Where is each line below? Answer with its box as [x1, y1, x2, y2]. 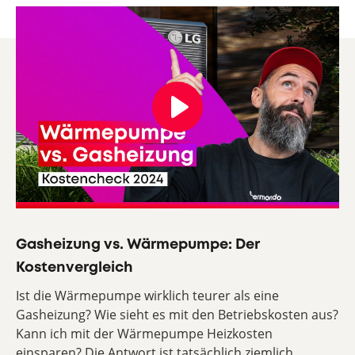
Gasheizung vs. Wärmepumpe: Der [16, 238, 260, 251]
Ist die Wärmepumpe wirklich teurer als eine [16, 286, 279, 304]
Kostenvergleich [16, 261, 133, 274]
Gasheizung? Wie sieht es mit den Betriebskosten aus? [16, 305, 338, 323]
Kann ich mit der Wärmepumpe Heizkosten [16, 324, 273, 342]
